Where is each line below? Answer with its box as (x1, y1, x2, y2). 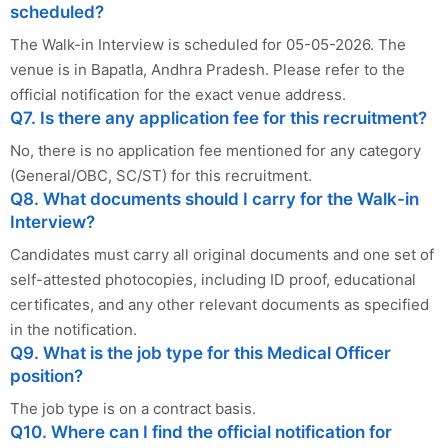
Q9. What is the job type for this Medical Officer (10, 342, 391, 363)
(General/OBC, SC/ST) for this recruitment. (10, 165, 312, 185)
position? (10, 365, 83, 386)
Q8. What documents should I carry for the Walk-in (10, 188, 419, 209)
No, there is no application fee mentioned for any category (10, 140, 421, 160)
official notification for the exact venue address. (10, 84, 346, 104)
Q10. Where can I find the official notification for (10, 421, 392, 442)
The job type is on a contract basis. (10, 398, 256, 418)
